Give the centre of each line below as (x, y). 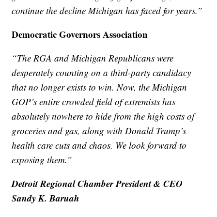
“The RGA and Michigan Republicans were (93, 58)
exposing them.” (42, 159)
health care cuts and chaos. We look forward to (99, 145)
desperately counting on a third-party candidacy (101, 72)
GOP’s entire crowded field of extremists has (94, 101)
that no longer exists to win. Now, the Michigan (100, 87)
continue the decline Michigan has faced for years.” (107, 10)
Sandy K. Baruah (46, 198)
